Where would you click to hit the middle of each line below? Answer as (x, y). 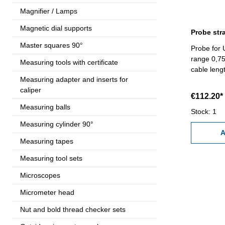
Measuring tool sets (51, 158)
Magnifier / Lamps (49, 11)
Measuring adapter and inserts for (74, 79)
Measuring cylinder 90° (57, 124)
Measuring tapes (47, 141)
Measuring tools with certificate (69, 62)
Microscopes (40, 175)
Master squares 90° (51, 45)
